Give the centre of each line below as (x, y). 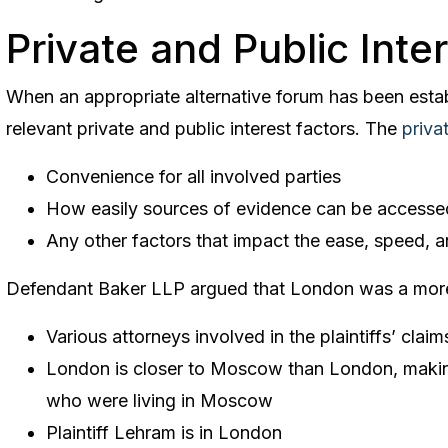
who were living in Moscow (159, 400)
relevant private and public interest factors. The (204, 128)
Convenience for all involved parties (193, 176)
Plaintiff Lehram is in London (164, 432)
